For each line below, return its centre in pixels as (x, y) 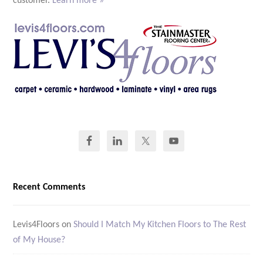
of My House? (39, 240)
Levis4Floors (36, 225)
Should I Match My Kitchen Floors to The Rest (160, 225)
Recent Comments (49, 188)
